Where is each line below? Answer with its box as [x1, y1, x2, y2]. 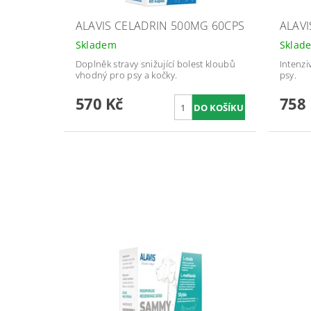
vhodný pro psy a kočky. [75, 69, 178, 82]
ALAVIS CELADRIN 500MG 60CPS [75, 18, 245, 34]
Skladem [75, 38, 117, 52]
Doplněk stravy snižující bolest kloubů [75, 58, 235, 71]
